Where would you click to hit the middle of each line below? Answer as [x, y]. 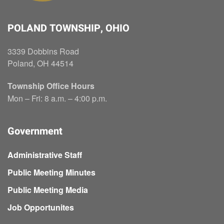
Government [35, 131]
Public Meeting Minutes [51, 172]
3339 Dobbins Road [43, 51]
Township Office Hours [51, 86]
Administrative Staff [45, 155]
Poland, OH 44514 [40, 63]
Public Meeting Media [48, 190]
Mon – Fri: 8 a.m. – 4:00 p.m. [57, 98]
